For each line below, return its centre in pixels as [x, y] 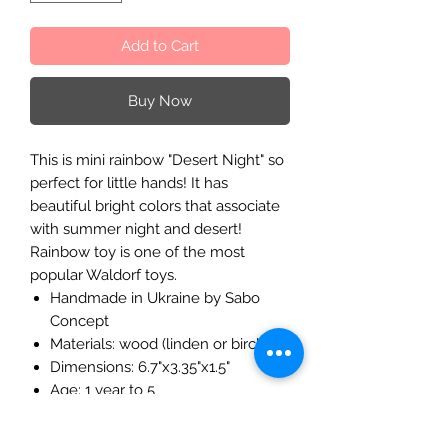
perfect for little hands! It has [129, 182]
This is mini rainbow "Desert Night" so [157, 159]
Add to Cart [160, 45]
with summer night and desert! [136, 228]
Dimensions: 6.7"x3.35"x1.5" [140, 366]
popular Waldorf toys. [103, 274]
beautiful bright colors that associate [155, 205]
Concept [79, 320]
